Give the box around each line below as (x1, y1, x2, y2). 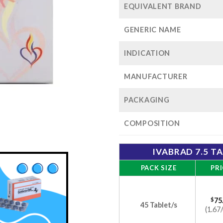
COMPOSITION (124, 119, 180, 127)
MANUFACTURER (124, 72, 188, 81)
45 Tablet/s (140, 201, 177, 209)
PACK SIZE (140, 164, 177, 172)
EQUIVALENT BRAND (124, 2, 202, 10)
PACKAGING (124, 96, 170, 104)
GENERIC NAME (124, 25, 181, 34)
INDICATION (124, 49, 171, 57)
